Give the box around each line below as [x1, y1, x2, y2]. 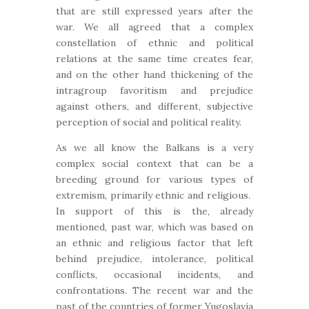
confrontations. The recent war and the [55, 284, 254, 297]
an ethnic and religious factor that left [55, 237, 254, 249]
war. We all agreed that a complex [55, 21, 254, 33]
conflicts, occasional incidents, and [55, 268, 254, 281]
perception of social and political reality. [55, 116, 241, 128]
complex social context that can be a [55, 157, 254, 170]
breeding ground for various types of [55, 173, 254, 186]
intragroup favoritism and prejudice [55, 84, 254, 97]
